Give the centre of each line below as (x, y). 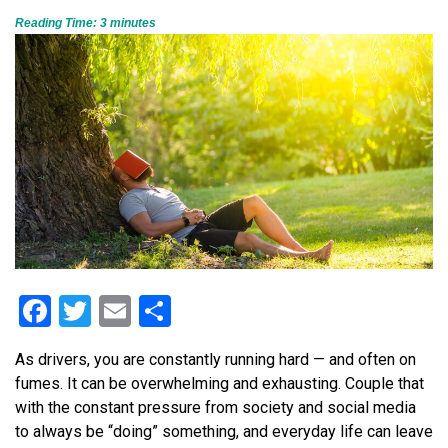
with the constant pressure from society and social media (215, 407)
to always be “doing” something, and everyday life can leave (224, 431)
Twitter (140, 310)
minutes (133, 22)
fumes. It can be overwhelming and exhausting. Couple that (219, 383)
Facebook (117, 310)
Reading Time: (56, 22)
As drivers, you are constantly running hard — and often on (215, 359)
